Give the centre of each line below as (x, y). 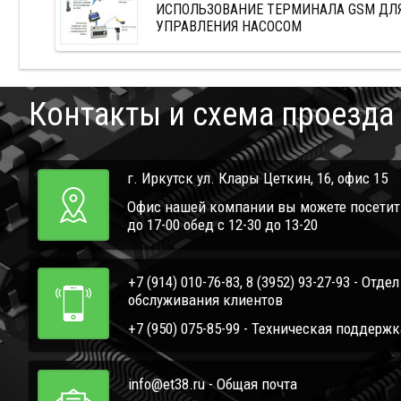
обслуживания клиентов (205, 300)
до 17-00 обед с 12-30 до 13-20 (222, 225)
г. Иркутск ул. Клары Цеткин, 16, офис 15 (257, 179)
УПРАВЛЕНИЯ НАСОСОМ (229, 27)
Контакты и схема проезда (211, 115)
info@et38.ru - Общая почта (213, 384)
